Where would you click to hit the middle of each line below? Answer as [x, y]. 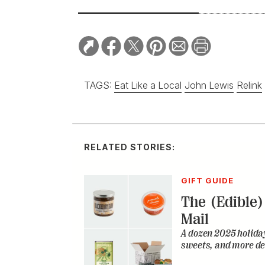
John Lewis [209, 85]
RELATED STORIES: [130, 147]
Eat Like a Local [148, 85]
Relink [249, 85]
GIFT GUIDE [207, 180]
